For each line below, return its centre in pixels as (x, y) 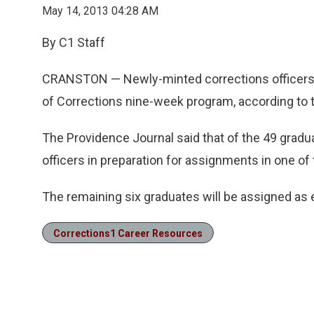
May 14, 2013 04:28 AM (100, 11)
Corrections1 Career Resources (128, 233)
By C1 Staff (74, 42)
